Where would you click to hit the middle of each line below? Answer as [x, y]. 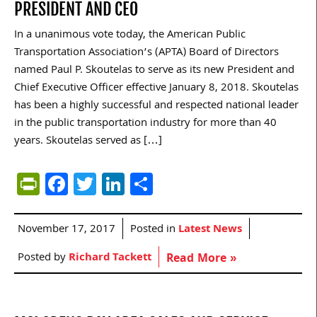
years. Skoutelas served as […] [88, 141]
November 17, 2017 [67, 230]
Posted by [43, 258]
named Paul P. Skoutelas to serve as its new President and [154, 70]
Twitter [131, 183]
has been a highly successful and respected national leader [156, 106]
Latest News [210, 230]
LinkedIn [166, 183]
